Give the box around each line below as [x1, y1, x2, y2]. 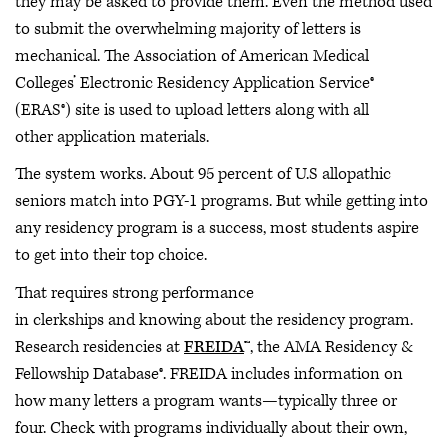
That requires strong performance [15, 281, 254, 304]
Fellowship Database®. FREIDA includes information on [15, 362, 403, 385]
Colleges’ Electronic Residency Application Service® [15, 71, 374, 94]
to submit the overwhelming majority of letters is [15, 17, 361, 40]
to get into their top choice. [15, 244, 211, 266]
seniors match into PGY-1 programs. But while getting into [15, 190, 428, 212]
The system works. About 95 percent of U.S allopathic [15, 163, 391, 185]
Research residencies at [15, 335, 184, 358]
